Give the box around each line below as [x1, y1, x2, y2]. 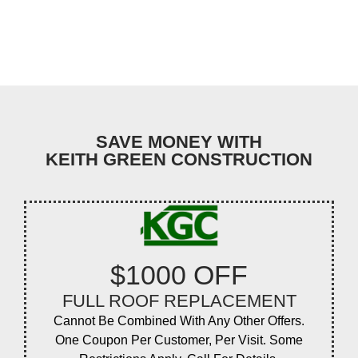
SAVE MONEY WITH [96, 131, 262, 152]
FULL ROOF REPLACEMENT [62, 290, 296, 311]
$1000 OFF [110, 259, 248, 290]
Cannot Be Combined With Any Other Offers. [54, 313, 304, 328]
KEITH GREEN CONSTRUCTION [46, 149, 312, 169]
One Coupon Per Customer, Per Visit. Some [55, 332, 303, 347]
